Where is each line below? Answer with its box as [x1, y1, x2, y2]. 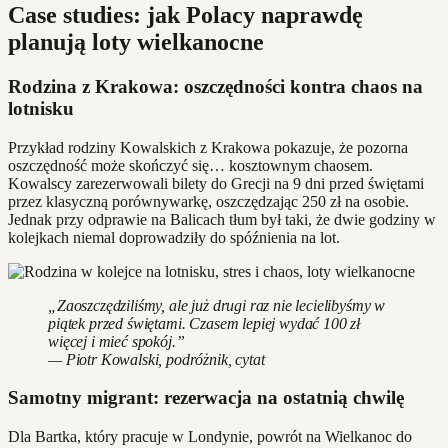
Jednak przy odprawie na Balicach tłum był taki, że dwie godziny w [8, 210, 436, 228]
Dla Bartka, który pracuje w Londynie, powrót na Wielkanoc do [8, 428, 412, 446]
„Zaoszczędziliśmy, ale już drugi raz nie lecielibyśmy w [48, 296, 386, 314]
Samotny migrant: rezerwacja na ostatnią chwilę [8, 387, 404, 409]
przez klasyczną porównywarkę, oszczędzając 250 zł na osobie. [8, 192, 409, 210]
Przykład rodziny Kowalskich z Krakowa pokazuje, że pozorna [8, 138, 408, 156]
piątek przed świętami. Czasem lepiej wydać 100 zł [48, 314, 361, 332]
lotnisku [8, 97, 74, 119]
